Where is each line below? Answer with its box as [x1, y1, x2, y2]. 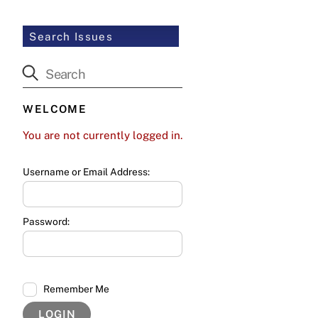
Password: [23, 215, 70, 227]
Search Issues [29, 30, 114, 43]
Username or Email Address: [23, 166, 150, 178]
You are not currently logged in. [23, 129, 183, 142]
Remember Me [43, 283, 109, 295]
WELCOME [23, 103, 87, 116]
